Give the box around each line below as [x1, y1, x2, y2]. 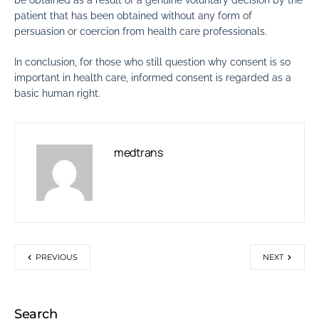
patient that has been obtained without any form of [14, 10, 252, 22]
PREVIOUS [36, 252, 78, 263]
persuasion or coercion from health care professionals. [14, 26, 267, 38]
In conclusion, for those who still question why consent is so [14, 56, 291, 68]
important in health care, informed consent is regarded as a [14, 72, 291, 84]
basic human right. [14, 88, 100, 100]
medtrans [114, 145, 163, 161]
